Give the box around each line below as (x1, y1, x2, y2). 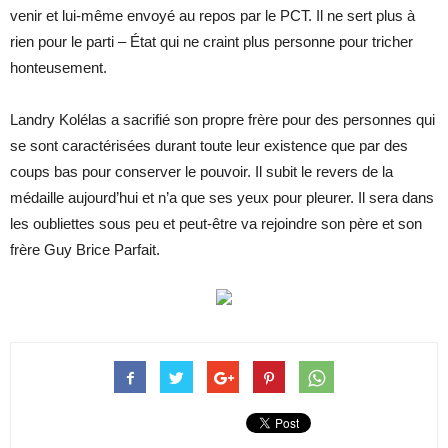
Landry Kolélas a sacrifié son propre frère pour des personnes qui (10, 110, 435, 128)
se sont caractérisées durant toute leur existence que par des (10, 136, 408, 154)
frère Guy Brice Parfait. (10, 240, 160, 258)
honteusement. (10, 58, 107, 76)
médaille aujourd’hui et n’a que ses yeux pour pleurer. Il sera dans (10, 188, 434, 206)
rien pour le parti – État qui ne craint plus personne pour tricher (10, 32, 413, 50)
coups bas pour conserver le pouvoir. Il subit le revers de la (10, 162, 393, 180)
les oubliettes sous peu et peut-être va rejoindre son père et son (10, 214, 422, 232)
